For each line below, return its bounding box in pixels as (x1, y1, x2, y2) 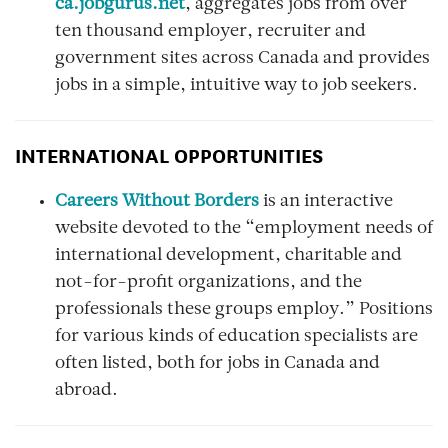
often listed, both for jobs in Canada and (55, 355, 380, 373)
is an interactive (259, 193, 393, 211)
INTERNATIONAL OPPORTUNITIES (15, 140, 323, 169)
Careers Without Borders (55, 193, 259, 211)
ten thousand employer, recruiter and (55, 23, 366, 41)
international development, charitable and (55, 247, 402, 265)
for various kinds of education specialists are (55, 328, 418, 346)
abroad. (55, 382, 118, 400)
